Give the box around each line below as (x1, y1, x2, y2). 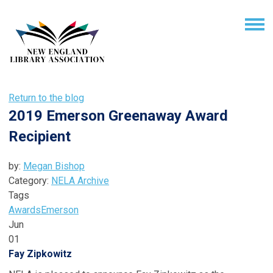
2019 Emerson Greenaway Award (9, 107, 228, 124)
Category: (9, 174, 51, 186)
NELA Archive (51, 174, 109, 186)
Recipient (9, 127, 71, 145)
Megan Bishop (23, 160, 85, 172)
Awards (9, 204, 41, 216)
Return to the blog (9, 91, 84, 104)
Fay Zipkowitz (9, 247, 72, 260)
